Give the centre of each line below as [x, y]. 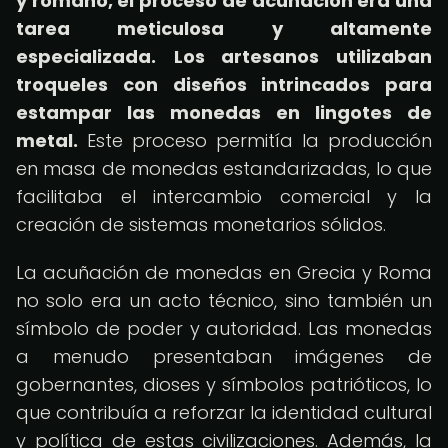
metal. [47, 140]
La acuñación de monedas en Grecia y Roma [224, 272]
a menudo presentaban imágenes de [224, 356]
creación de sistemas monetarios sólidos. [201, 224]
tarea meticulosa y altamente [224, 28]
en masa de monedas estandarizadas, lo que [224, 168]
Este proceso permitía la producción [255, 140]
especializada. [86, 56]
